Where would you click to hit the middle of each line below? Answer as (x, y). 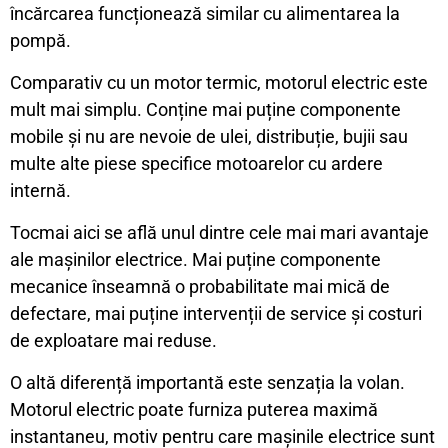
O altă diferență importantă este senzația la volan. (207, 382)
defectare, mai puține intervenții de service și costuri (216, 313)
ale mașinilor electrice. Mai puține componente (195, 259)
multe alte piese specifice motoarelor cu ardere (196, 163)
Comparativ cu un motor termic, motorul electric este (219, 82)
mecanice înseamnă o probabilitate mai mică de (200, 286)
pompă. (40, 40)
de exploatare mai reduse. (113, 340)
